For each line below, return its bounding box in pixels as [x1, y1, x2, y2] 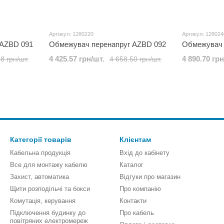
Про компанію [119, 185, 161, 192]
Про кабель [119, 209, 154, 216]
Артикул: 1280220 [49, 31, 93, 37]
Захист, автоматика [10, 173, 69, 180]
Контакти [119, 197, 146, 204]
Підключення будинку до [10, 209, 85, 216]
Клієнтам [119, 135, 151, 143]
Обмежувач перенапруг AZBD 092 [49, 40, 166, 48]
